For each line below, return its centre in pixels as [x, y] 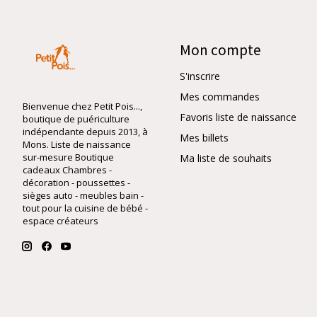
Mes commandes [220, 96]
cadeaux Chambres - [67, 169]
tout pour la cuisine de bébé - [85, 208]
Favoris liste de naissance [238, 117]
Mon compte [220, 50]
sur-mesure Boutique [68, 157]
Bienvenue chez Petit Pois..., [82, 106]
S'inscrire [200, 76]
